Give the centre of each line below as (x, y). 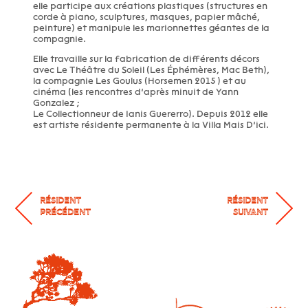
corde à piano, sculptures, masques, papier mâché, (147, 17)
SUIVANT (250, 213)
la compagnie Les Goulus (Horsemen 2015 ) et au (140, 80)
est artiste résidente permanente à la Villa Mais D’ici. (151, 124)
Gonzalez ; (57, 102)
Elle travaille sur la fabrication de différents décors (147, 58)
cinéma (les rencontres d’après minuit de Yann (136, 91)
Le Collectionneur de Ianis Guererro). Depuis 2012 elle (151, 113)
